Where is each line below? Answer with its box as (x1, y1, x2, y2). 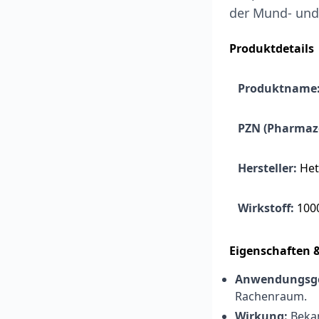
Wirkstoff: (238, 199, 294, 216)
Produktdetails (229, 40, 314, 56)
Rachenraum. (235, 288, 307, 304)
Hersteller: (238, 159, 297, 176)
